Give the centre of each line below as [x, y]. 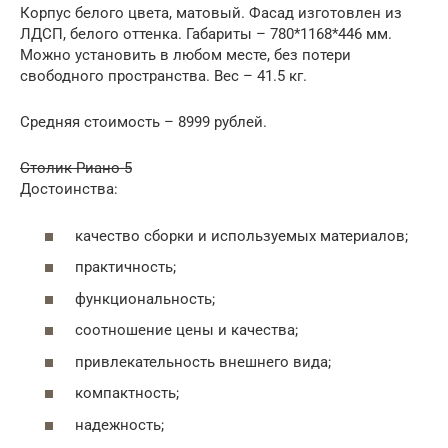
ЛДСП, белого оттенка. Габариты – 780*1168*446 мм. [206, 34]
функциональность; [145, 298]
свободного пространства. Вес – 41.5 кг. [163, 76]
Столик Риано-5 [76, 168]
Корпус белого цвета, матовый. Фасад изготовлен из [211, 13]
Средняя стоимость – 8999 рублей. [143, 122]
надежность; [119, 424]
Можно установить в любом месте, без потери [185, 55]
